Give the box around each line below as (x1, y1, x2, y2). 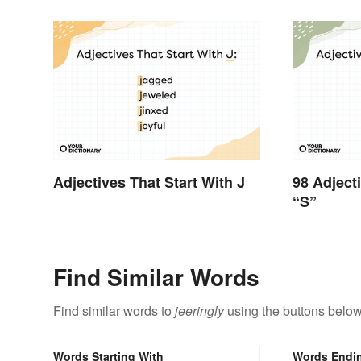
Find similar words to (53, 301, 175, 320)
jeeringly (175, 301, 224, 320)
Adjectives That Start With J (53, 171, 245, 193)
